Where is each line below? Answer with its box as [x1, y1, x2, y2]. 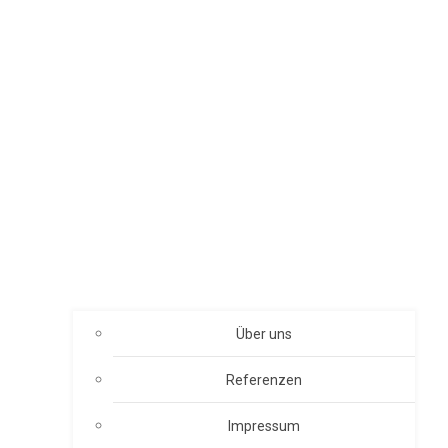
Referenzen [226, 371, 302, 388]
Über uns [236, 325, 292, 342]
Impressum [228, 417, 300, 434]
